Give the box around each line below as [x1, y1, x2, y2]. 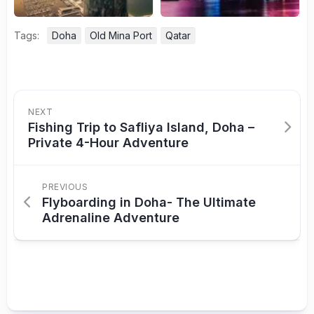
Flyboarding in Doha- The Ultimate [42, 195, 256, 210]
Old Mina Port [90, 29, 152, 42]
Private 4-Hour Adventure [28, 135, 189, 151]
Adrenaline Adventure [42, 210, 179, 226]
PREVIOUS [42, 182, 88, 193]
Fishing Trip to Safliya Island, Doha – [28, 120, 254, 135]
